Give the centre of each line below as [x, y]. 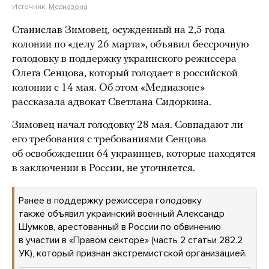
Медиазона [68, 7]
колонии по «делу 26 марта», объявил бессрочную [131, 45]
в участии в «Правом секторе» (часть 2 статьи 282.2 [131, 240]
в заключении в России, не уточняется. [104, 168]
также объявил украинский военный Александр [122, 214]
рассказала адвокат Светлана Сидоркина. [112, 102]
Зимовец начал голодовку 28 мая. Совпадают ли [128, 125]
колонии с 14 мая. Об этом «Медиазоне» [108, 88]
